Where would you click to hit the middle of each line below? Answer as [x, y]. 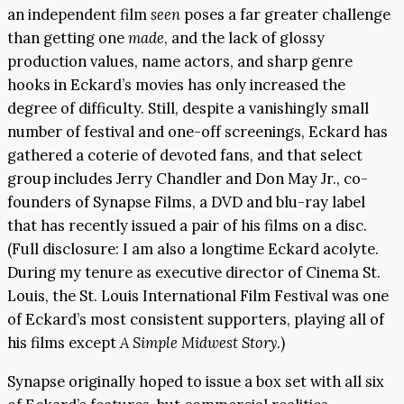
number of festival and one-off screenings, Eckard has [197, 132]
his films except [64, 343]
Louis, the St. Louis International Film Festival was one [198, 296]
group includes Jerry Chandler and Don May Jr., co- [188, 179]
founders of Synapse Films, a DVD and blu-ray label [186, 202]
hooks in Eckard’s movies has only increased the [176, 85]
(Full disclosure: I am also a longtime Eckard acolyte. [193, 249]
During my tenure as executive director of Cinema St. [194, 273]
